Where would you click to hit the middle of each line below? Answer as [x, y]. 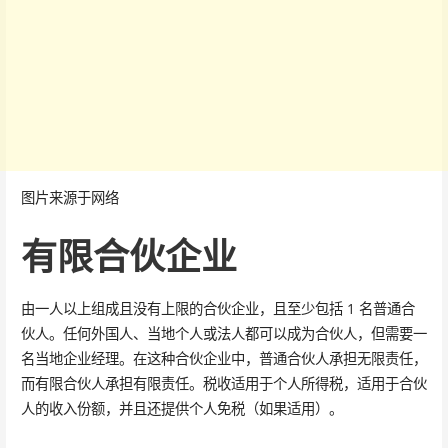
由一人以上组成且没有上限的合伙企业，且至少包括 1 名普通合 [217, 308]
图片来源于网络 [69, 198]
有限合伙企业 [128, 256]
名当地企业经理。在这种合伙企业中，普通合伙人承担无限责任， [223, 358]
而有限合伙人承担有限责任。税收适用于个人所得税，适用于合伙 [223, 383]
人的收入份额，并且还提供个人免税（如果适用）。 [181, 408]
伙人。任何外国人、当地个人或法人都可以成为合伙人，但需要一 [223, 333]
